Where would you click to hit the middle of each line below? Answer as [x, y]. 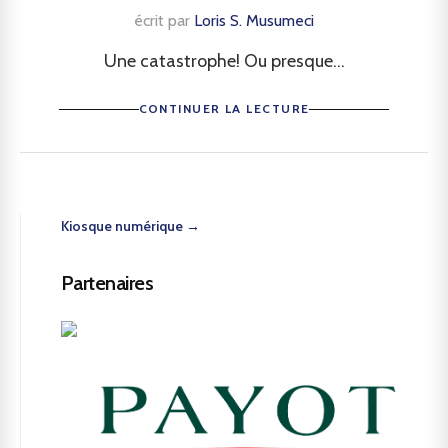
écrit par [164, 20]
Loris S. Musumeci [254, 20]
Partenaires [107, 283]
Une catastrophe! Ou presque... [224, 61]
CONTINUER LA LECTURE [224, 108]
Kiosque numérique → [130, 226]
